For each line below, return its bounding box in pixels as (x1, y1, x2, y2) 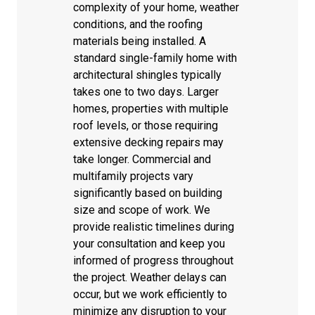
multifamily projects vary (73, 169, 193, 183)
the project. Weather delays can (73, 271, 226, 284)
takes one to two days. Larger (73, 85, 219, 98)
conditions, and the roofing (73, 18, 202, 31)
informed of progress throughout (73, 254, 233, 267)
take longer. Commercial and (73, 153, 211, 166)
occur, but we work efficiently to (73, 288, 227, 301)
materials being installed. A (73, 34, 206, 48)
